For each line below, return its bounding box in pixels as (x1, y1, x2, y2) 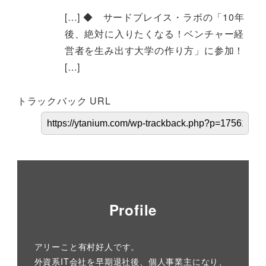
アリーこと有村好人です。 (34, 240, 140, 252)
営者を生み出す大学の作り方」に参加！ (64, 43, 245, 58)
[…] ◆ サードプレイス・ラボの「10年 (64, 10, 245, 24)
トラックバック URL (17, 94, 111, 108)
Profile (109, 199, 157, 220)
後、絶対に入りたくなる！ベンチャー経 (64, 27, 245, 41)
